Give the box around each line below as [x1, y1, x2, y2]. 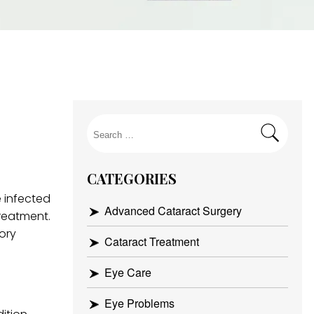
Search [92, 125, 128, 141]
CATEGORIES [86, 169, 177, 188]
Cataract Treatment [104, 233, 199, 250]
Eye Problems [104, 295, 175, 311]
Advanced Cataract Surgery [104, 203, 242, 219]
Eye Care [104, 264, 151, 280]
